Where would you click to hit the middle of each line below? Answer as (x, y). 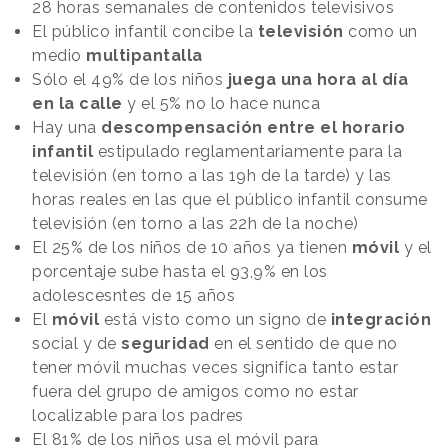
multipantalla (144, 56)
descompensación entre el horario (253, 128)
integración (380, 320)
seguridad (165, 344)
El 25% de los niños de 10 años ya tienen (192, 248)
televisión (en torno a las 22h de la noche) (195, 224)
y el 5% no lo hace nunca (221, 104)
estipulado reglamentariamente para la (247, 152)
